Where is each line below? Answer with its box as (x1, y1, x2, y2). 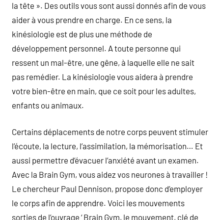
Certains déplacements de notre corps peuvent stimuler (12, 127, 208, 137)
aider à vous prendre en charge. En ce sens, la (12, 14, 172, 25)
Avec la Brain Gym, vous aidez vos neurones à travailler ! (12, 169, 208, 179)
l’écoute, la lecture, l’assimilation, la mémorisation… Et (12, 141, 203, 151)
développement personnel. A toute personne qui (12, 43, 181, 53)
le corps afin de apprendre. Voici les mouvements (12, 198, 185, 208)
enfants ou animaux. (12, 100, 84, 110)
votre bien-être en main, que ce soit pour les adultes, (12, 85, 196, 96)
